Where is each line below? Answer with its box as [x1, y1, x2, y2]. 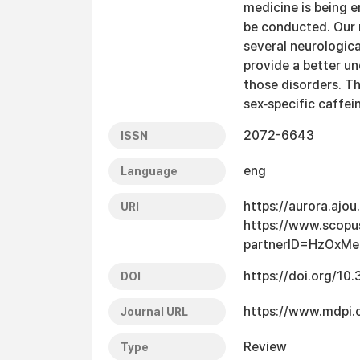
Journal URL [121, 305, 188, 318]
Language [121, 165, 178, 178]
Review [243, 339, 287, 354]
